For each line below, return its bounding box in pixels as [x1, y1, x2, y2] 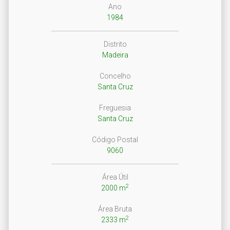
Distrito [103, 40, 127, 48]
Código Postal [92, 135, 138, 144]
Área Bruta [98, 204, 132, 213]
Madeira [102, 50, 128, 59]
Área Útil [102, 172, 128, 181]
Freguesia [99, 103, 131, 112]
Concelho [99, 71, 131, 80]
